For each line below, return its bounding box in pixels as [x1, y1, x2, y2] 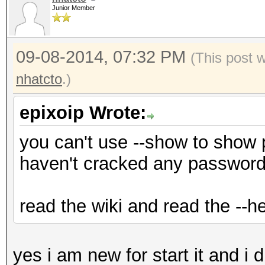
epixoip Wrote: [20, 102, 146, 123]
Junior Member [52, 4, 95, 11]
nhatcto [16, 71, 62, 87]
